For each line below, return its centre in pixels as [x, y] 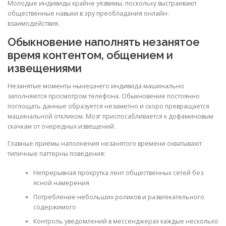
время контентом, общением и [90, 55]
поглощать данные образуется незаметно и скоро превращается [108, 106]
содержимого [54, 207]
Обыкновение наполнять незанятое [104, 42]
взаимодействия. [34, 24]
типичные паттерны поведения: [56, 153]
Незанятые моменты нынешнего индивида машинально [96, 86]
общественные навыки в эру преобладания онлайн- [88, 14]
